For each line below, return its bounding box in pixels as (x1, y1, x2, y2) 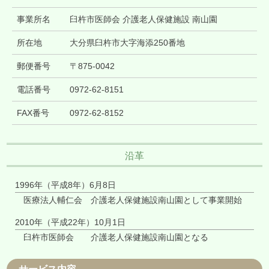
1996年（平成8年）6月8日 (15, 180, 116, 190)
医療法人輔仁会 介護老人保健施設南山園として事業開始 (23, 195, 243, 205)
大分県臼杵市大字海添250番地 (70, 38, 186, 48)
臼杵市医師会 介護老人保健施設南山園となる (23, 232, 209, 243)
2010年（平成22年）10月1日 (15, 217, 126, 227)
